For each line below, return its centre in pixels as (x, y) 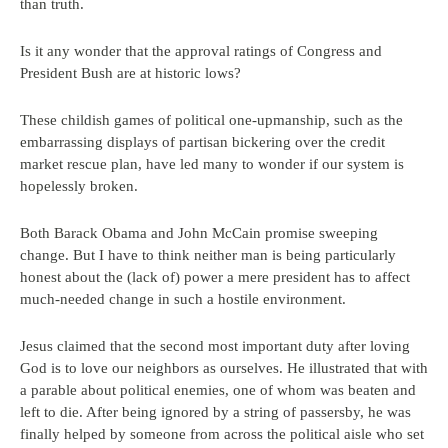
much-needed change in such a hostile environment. (183, 299)
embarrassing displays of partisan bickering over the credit (202, 142)
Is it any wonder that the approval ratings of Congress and (201, 51)
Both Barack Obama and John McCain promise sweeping (199, 233)
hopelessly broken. (79, 186)
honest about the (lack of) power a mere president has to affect (215, 277)
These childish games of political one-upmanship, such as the (211, 120)
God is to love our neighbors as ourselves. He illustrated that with (224, 368)
